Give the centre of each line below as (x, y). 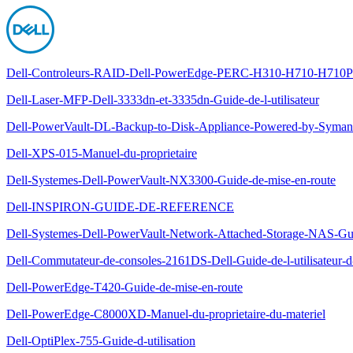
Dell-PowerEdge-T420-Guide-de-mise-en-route (124, 287)
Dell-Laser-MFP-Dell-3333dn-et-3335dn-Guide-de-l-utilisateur (163, 100)
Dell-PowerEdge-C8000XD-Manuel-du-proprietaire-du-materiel (166, 314)
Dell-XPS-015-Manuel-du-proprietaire (102, 153)
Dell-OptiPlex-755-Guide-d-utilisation (101, 341)
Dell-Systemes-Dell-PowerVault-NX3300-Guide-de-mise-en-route (171, 180)
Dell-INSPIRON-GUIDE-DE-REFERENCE (120, 207)
